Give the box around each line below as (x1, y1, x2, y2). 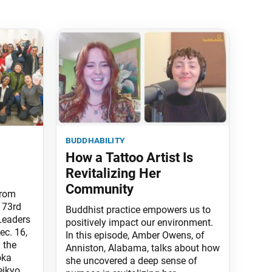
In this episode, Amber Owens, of (66, 229, 205, 242)
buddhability (66, 134, 124, 146)
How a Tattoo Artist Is (66, 150, 193, 166)
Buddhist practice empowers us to (66, 204, 211, 216)
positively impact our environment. (66, 217, 213, 229)
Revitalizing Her (66, 166, 161, 182)
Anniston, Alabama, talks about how (66, 242, 220, 254)
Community (66, 182, 134, 197)
